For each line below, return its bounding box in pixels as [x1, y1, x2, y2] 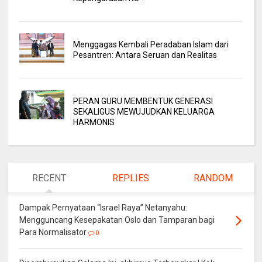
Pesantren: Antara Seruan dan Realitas [73, 50, 217, 60]
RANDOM [193, 172, 233, 184]
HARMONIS [73, 118, 115, 127]
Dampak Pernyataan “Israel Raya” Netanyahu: [19, 202, 188, 212]
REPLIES [112, 172, 150, 184]
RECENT [32, 172, 66, 184]
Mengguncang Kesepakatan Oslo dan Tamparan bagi [19, 215, 215, 225]
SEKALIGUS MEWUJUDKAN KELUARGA [73, 107, 215, 117]
